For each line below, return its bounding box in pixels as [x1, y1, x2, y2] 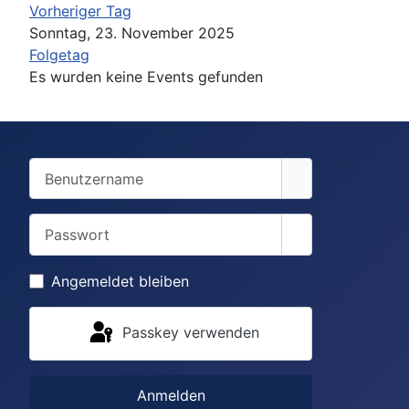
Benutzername [28, 159, 127, 178]
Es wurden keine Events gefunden [29, 68, 263, 87]
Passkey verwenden [121, 322, 259, 341]
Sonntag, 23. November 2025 [29, 24, 235, 43]
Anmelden [136, 386, 205, 405]
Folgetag [29, 46, 89, 65]
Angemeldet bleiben [51, 271, 189, 290]
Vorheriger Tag [29, 2, 131, 21]
